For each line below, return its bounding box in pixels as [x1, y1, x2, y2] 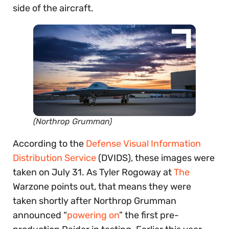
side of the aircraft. [13, 2, 94, 14]
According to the [13, 138, 86, 149]
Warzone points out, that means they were [13, 181, 191, 192]
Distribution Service [13, 152, 96, 164]
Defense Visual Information [86, 138, 201, 149]
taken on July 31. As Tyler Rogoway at [13, 167, 174, 178]
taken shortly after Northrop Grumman [13, 195, 176, 207]
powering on [67, 210, 119, 221]
